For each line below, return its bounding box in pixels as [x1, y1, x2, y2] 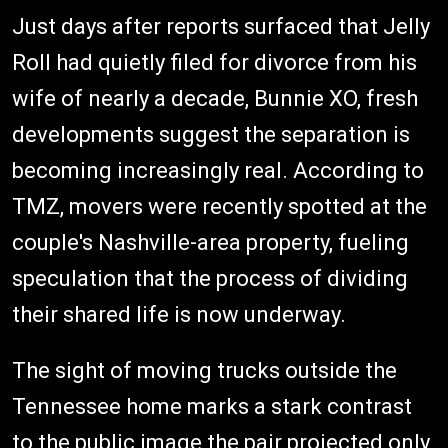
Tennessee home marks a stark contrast [12, 394, 412, 420]
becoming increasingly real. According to [12, 158, 424, 184]
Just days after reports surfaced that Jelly [12, 14, 430, 40]
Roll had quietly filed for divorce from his [12, 50, 417, 76]
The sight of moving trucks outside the [12, 358, 397, 384]
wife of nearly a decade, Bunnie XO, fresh [12, 86, 418, 112]
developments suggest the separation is [12, 122, 410, 148]
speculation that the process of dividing [12, 266, 408, 292]
